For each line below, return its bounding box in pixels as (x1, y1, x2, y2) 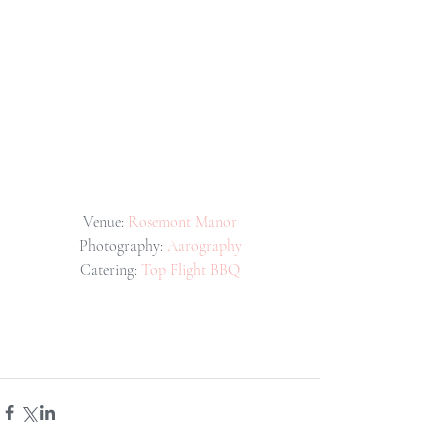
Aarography (166, 236, 242, 257)
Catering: (80, 260, 141, 281)
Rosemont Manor (128, 212, 237, 233)
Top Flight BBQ (141, 260, 240, 281)
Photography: (78, 236, 167, 257)
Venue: (83, 212, 128, 233)
